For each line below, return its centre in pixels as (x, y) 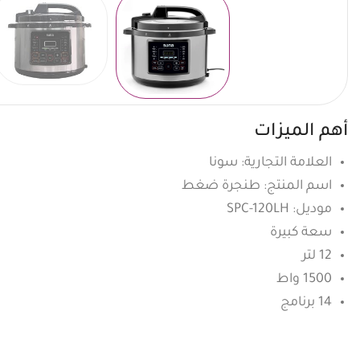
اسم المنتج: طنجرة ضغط (257, 186)
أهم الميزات (301, 133)
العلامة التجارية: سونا (270, 163)
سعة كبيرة (301, 233)
